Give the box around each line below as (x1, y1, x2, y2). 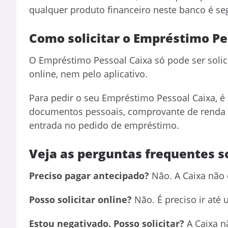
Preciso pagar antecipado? (29, 169, 149, 182)
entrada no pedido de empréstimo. (29, 119, 182, 131)
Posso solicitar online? (29, 193, 132, 206)
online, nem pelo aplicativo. (29, 67, 150, 80)
